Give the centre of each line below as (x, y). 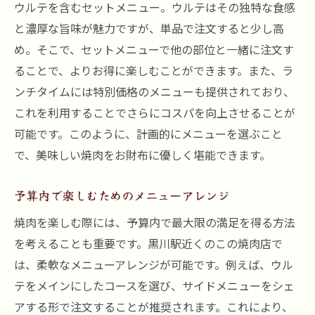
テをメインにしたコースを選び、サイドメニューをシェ (154, 285)
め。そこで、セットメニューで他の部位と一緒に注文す (154, 49)
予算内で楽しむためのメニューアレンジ (122, 195)
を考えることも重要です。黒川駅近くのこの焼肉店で (148, 243)
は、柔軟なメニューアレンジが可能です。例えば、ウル (154, 264)
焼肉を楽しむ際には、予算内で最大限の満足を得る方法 (155, 222)
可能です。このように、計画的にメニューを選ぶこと (148, 134)
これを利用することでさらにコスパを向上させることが (155, 112)
